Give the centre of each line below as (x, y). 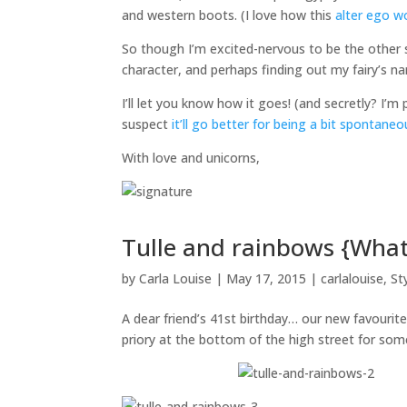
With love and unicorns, (191, 158)
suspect (147, 124)
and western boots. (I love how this (229, 15)
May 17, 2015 (267, 278)
